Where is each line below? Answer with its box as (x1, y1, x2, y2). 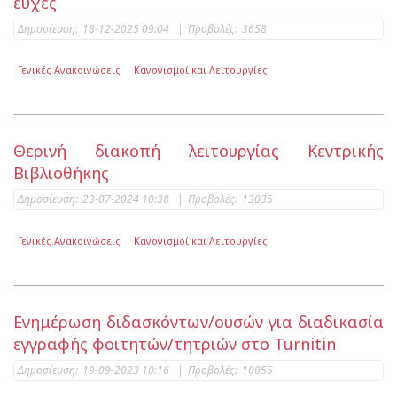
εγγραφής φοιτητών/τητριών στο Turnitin (13, 332, 336, 354)
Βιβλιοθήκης (13, 162, 109, 184)
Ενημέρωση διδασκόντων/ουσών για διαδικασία (13, 310, 384, 332)
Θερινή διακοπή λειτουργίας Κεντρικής (13, 140, 384, 162)
